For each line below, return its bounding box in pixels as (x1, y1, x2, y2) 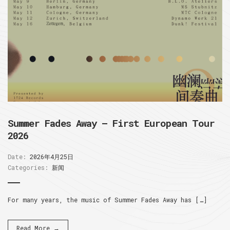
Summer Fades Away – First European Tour (8, 117, 215, 129)
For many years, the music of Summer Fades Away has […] (8, 196, 207, 204)
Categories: (8, 163, 48, 171)
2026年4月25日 (26, 152, 73, 161)
